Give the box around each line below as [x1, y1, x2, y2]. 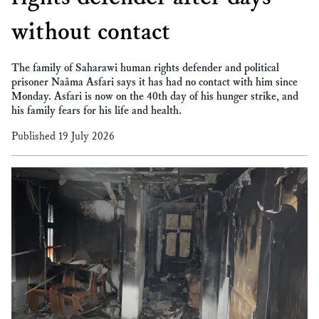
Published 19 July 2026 [11, 130, 115, 144]
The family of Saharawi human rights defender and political [11, 61, 279, 75]
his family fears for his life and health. [11, 104, 182, 118]
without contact [11, 16, 170, 48]
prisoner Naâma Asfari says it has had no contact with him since [11, 75, 298, 90]
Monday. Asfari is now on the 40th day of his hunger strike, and [11, 90, 298, 104]
